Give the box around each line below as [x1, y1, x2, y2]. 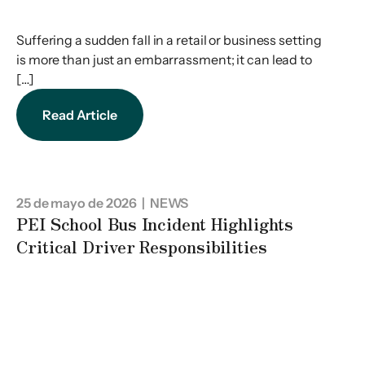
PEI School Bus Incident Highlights [16, 212, 293, 236]
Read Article [42, 107, 117, 124]
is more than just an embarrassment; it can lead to [16, 51, 312, 68]
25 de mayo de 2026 [16, 195, 138, 212]
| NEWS [137, 195, 189, 212]
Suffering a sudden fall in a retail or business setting [16, 32, 322, 49]
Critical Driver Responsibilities [16, 235, 267, 259]
